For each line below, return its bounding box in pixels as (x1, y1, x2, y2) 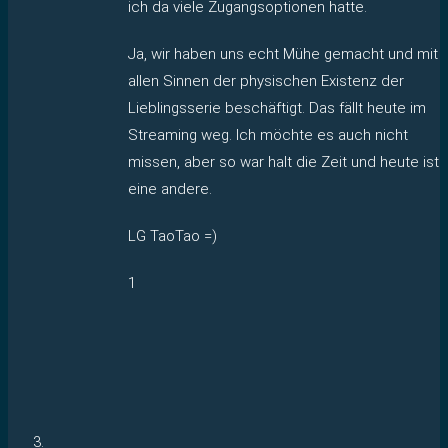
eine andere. (128, 179, 212, 198)
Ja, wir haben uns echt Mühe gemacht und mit (128, 44, 438, 63)
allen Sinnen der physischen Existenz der (128, 71, 404, 90)
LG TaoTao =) (128, 226, 217, 245)
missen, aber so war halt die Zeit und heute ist (128, 152, 439, 171)
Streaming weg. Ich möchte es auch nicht (128, 125, 408, 144)
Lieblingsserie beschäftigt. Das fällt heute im (128, 98, 426, 117)
